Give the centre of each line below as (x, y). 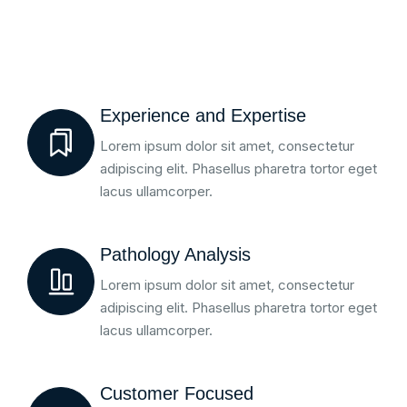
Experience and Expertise (203, 116)
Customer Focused (177, 394)
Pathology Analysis (175, 255)
